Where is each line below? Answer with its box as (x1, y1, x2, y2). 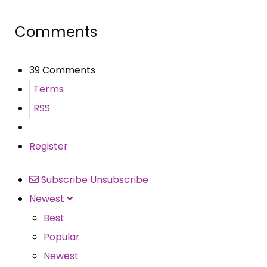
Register (29, 139, 68, 153)
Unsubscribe (90, 172, 148, 187)
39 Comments (29, 63, 95, 77)
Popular (44, 229, 80, 244)
